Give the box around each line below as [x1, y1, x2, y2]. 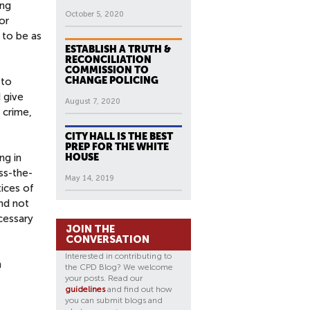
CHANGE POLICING [65, 75, 158, 86]
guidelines [65, 284, 105, 294]
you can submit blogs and [65, 295, 163, 305]
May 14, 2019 [65, 174, 114, 183]
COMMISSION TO [65, 64, 149, 75]
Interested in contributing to [65, 251, 172, 261]
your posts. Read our [65, 273, 143, 283]
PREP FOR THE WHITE [65, 141, 169, 152]
